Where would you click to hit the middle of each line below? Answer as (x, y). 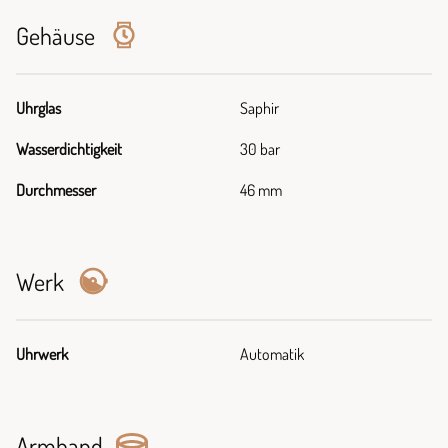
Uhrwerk (42, 354)
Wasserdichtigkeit (69, 149)
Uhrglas (38, 108)
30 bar (260, 149)
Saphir (259, 108)
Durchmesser (56, 190)
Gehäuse (58, 35)
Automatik (272, 354)
